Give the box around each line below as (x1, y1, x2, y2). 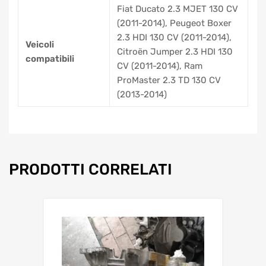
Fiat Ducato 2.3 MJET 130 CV (117, 3, 238, 14)
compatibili (26, 53, 74, 64)
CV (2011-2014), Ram (117, 60, 202, 71)
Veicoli (26, 39, 54, 50)
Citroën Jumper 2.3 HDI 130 (117, 46, 233, 57)
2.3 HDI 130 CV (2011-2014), (117, 31, 232, 43)
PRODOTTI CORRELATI (9, 160, 172, 178)
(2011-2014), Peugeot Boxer (117, 17, 232, 28)
